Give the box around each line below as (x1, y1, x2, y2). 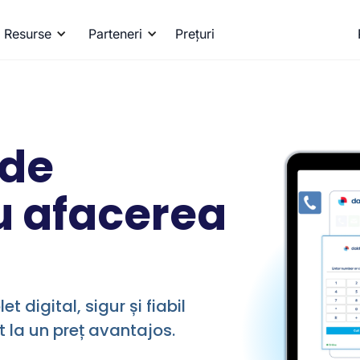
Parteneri (88, 26, 143, 42)
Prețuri (175, 26, 215, 42)
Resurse (4, 26, 52, 42)
